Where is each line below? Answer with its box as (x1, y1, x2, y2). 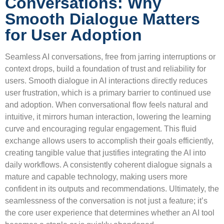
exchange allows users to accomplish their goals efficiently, (5, 136, 213, 145)
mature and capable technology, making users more (5, 172, 187, 181)
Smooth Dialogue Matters (5, 9, 200, 28)
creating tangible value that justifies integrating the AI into (5, 148, 206, 157)
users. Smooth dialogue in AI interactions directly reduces (5, 76, 207, 85)
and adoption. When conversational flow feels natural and (5, 100, 208, 109)
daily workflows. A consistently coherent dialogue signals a (5, 160, 212, 169)
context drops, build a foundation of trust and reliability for (5, 64, 206, 73)
